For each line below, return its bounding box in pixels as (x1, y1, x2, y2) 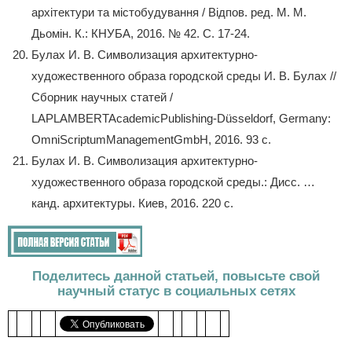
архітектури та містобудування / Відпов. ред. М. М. (31, 5, 306, 19)
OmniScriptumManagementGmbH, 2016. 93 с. (31, 132, 271, 146)
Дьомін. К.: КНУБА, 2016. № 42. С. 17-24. (31, 26, 250, 40)
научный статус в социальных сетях (57, 283, 295, 298)
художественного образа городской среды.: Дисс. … (31, 174, 315, 189)
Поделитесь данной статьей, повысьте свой (32, 268, 320, 283)
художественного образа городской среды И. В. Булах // (31, 68, 336, 82)
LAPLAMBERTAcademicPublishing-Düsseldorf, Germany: (31, 111, 331, 125)
